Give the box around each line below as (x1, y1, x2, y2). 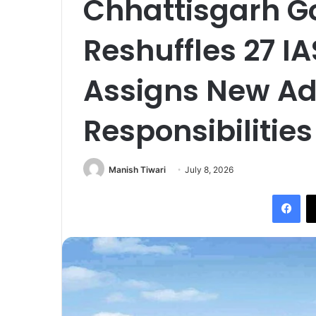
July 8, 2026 (185, 164, 233, 175)
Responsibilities (83, 110, 312, 151)
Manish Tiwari (109, 164, 166, 175)
